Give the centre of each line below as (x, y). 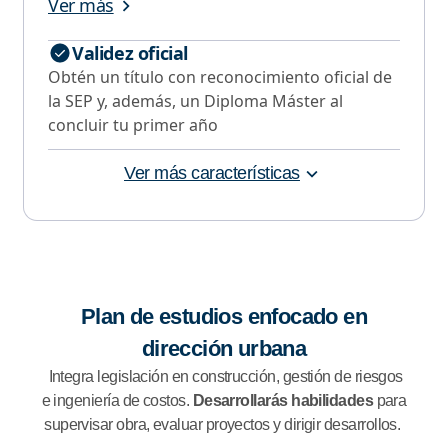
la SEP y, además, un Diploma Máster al (195, 100)
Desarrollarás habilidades (283, 400)
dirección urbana (224, 348)
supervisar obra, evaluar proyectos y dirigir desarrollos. (224, 424)
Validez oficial (130, 52)
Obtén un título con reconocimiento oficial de (220, 76)
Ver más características (212, 172)
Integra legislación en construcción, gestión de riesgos (224, 376)
